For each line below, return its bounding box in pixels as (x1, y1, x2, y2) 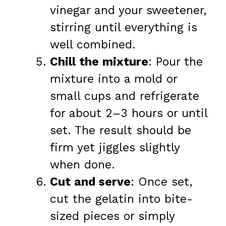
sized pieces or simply (50, 209, 175, 223)
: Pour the (148, 54, 203, 69)
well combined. (50, 37, 136, 51)
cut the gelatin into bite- (50, 192, 193, 206)
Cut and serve (50, 175, 131, 189)
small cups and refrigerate (50, 89, 199, 103)
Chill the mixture (50, 54, 148, 69)
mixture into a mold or (50, 72, 177, 86)
